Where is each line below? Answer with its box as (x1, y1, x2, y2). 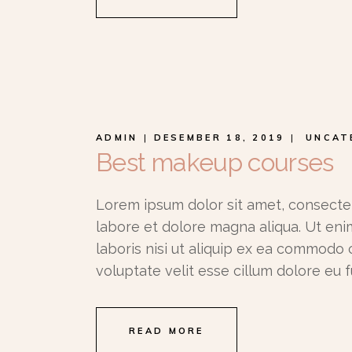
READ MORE (129, 325, 204, 336)
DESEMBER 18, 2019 (153, 132, 285, 143)
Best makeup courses (96, 148, 334, 177)
